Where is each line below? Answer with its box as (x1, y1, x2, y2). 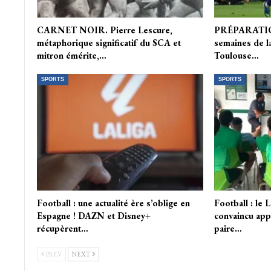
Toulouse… (214, 49, 259, 61)
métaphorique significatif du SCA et (36, 36, 181, 48)
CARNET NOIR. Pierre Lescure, (36, 24, 172, 36)
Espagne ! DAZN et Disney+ (36, 209, 151, 221)
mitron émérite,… (36, 49, 106, 61)
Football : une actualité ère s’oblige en (36, 197, 190, 209)
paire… (214, 222, 242, 234)
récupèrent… (36, 222, 88, 234)
